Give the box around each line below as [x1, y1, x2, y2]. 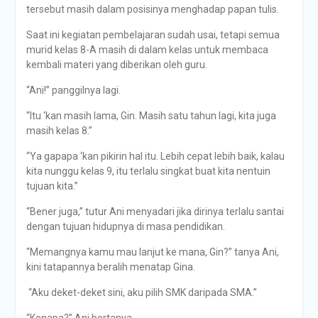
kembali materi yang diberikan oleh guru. [26, 59, 207, 70]
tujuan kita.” [26, 180, 78, 192]
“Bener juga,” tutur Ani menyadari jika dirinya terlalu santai [26, 206, 284, 217]
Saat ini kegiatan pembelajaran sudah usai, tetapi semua [26, 29, 280, 40]
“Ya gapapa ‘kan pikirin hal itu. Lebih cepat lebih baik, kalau [26, 150, 285, 162]
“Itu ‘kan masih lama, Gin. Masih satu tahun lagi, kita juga [26, 110, 276, 121]
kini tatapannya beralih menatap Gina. [26, 261, 195, 273]
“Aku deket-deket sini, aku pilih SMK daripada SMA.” [26, 287, 257, 298]
